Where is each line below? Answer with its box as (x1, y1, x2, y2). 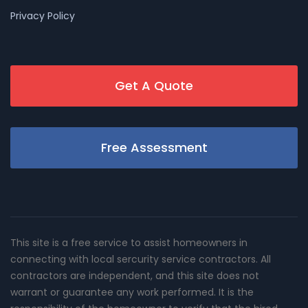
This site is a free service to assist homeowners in (10, 235, 247, 250)
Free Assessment (100, 138, 208, 156)
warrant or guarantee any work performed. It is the (10, 285, 254, 299)
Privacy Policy (10, 8, 75, 23)
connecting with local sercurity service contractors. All (10, 252, 271, 266)
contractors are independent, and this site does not (10, 268, 259, 283)
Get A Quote (115, 76, 193, 94)
